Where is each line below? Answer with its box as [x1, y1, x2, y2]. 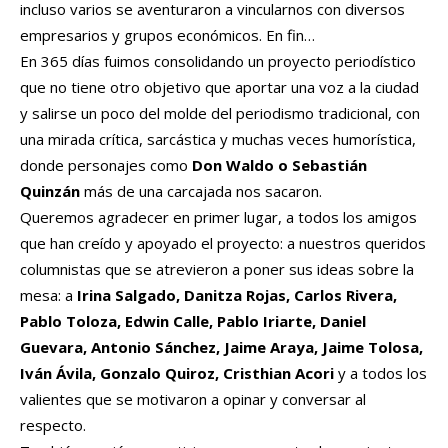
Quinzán [20, 180, 80, 201]
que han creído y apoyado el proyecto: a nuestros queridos [20, 232, 426, 253]
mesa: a [20, 284, 77, 305]
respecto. [20, 414, 86, 435]
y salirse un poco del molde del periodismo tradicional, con [20, 102, 420, 123]
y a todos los [334, 362, 427, 383]
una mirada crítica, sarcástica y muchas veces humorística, [20, 128, 416, 149]
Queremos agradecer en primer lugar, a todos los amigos [20, 206, 417, 227]
